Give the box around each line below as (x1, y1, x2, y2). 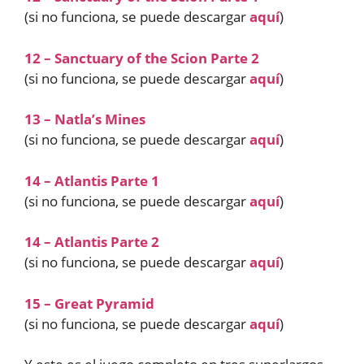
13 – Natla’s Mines (24, 110, 145, 128)
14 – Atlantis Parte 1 (24, 171, 159, 190)
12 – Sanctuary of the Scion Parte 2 (24, 48, 259, 67)
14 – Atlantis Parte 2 (24, 232, 159, 251)
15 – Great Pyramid (24, 293, 154, 313)
